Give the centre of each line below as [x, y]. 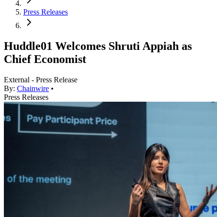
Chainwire [33, 89]
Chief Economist [45, 59]
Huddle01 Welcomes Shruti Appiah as [98, 46]
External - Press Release [41, 80]
